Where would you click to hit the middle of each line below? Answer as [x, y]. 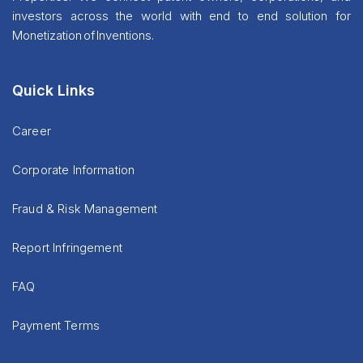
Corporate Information [74, 170]
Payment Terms [56, 326]
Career [32, 131]
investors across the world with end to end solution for [181, 16]
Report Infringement [67, 248]
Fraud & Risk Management [85, 209]
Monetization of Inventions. [83, 36]
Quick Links [53, 91]
